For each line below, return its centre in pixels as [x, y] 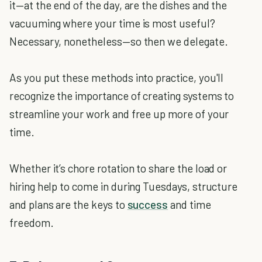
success [148, 204]
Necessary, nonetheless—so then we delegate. [119, 41]
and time [189, 204]
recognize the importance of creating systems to [122, 95]
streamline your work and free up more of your [119, 113]
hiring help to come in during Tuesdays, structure [124, 186]
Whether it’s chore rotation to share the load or [118, 168]
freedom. [32, 222]
